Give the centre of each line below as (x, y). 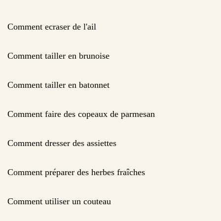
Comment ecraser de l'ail (52, 26)
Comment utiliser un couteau (59, 201)
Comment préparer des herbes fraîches (76, 172)
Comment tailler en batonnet (58, 85)
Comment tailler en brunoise (58, 55)
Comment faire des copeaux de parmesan (81, 114)
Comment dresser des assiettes (62, 143)
